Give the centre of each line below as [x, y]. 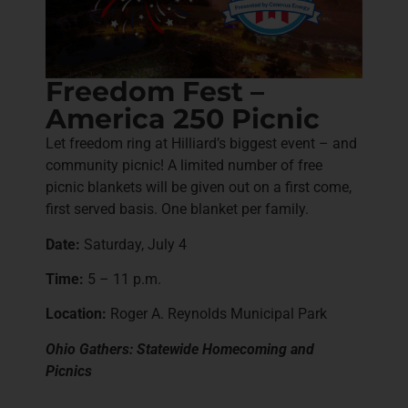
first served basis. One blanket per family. [179, 209]
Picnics [69, 371]
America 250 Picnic [183, 119]
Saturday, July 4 [133, 244]
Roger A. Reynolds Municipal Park [217, 314]
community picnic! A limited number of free [184, 166]
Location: [76, 314]
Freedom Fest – [155, 92]
